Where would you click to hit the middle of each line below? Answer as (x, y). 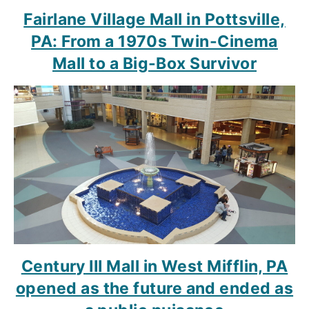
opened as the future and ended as (154, 288)
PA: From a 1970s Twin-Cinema (154, 42)
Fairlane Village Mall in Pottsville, (154, 20)
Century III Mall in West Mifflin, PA (154, 266)
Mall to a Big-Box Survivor (154, 64)
